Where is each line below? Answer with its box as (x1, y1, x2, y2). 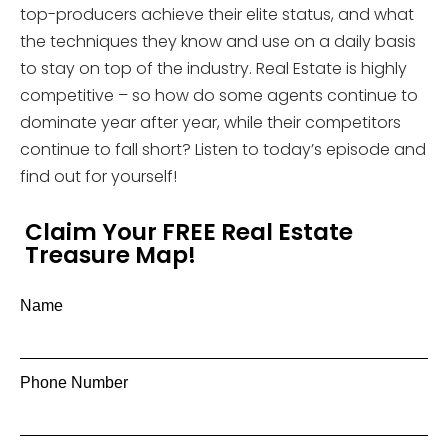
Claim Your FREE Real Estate (25, 216, 353, 248)
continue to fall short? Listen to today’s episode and (20, 138, 426, 161)
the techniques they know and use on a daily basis (20, 30, 416, 53)
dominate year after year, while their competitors (20, 111, 401, 134)
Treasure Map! (25, 239, 196, 271)
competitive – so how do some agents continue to (20, 84, 418, 107)
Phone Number (20, 374, 128, 391)
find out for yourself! (20, 165, 177, 188)
